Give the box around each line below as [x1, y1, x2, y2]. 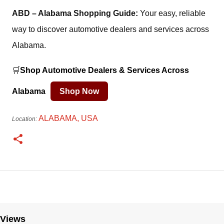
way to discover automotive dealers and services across [12, 24, 209, 33]
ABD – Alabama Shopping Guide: [12, 8, 138, 17]
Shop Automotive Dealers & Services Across [20, 65, 189, 74]
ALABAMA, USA [38, 113, 98, 122]
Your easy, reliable [138, 8, 205, 17]
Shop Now [59, 86, 99, 95]
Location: [12, 115, 38, 122]
